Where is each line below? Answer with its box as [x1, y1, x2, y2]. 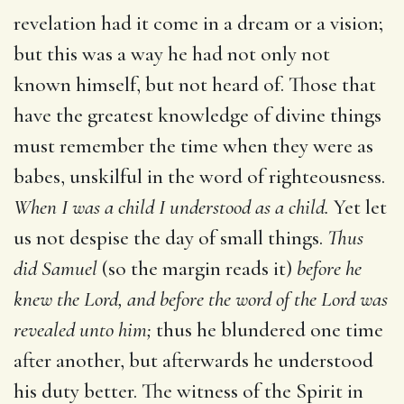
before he [297, 255, 362, 281]
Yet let [329, 194, 387, 220]
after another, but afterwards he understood [14, 347, 373, 373]
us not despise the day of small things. [14, 225, 327, 251]
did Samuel [14, 255, 97, 281]
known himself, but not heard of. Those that [14, 71, 376, 97]
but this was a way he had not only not [14, 41, 330, 67]
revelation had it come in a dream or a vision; [14, 10, 383, 36]
